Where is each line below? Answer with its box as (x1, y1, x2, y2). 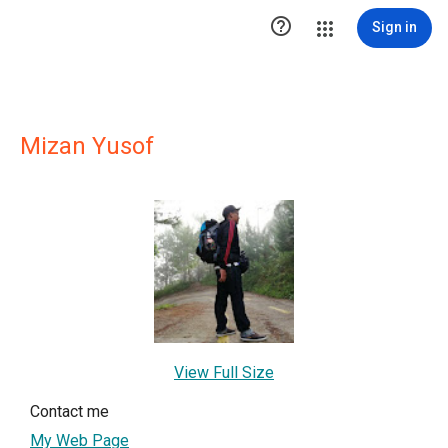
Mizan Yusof (20, 132, 154, 160)
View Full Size (174, 362, 274, 382)
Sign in (372, 19, 417, 35)
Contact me (30, 401, 109, 421)
